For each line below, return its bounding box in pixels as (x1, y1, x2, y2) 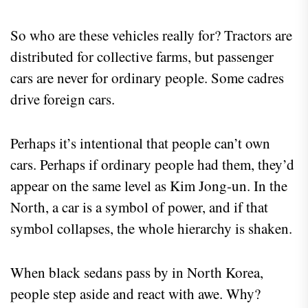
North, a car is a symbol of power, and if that (10, 197, 268, 217)
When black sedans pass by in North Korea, (10, 262, 263, 282)
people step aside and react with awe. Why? (10, 283, 261, 303)
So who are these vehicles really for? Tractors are (10, 25, 292, 45)
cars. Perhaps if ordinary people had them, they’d (10, 154, 294, 174)
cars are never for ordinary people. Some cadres (10, 67, 284, 87)
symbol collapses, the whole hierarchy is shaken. (10, 218, 292, 238)
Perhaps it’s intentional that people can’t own (10, 133, 270, 153)
